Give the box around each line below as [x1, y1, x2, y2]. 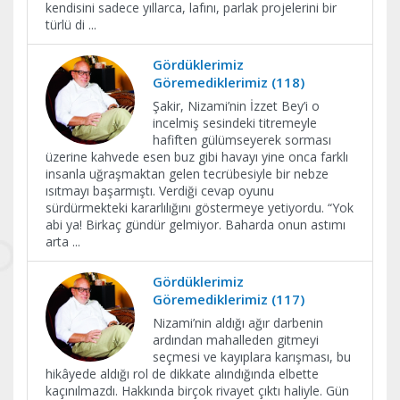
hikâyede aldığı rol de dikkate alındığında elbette [46, 365, 319, 382]
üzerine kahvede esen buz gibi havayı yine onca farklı [46, 148, 348, 165]
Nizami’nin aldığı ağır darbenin [153, 314, 323, 331]
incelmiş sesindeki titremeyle [153, 114, 317, 131]
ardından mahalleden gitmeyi [153, 331, 319, 348]
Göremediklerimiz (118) [153, 73, 304, 91]
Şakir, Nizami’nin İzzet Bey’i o [153, 97, 320, 114]
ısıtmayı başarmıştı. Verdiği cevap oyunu [46, 182, 274, 199]
